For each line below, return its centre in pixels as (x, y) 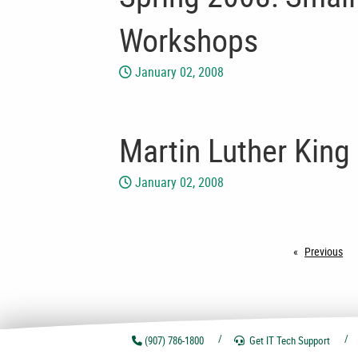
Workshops (189, 40)
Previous (324, 251)
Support (314, 341)
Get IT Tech (273, 341)
